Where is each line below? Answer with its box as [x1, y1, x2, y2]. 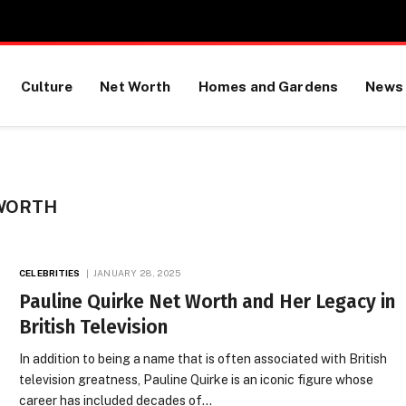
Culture [21, 77, 73, 94]
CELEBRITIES [19, 267, 81, 278]
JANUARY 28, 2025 [92, 267, 181, 278]
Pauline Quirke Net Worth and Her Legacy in [19, 290, 396, 314]
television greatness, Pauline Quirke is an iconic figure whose [19, 372, 374, 387]
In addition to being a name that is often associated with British [19, 352, 388, 366]
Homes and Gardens [198, 77, 339, 94]
